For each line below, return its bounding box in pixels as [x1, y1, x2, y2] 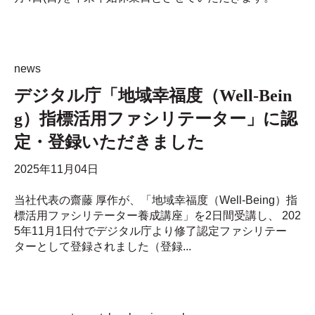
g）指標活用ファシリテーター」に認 [14, 109, 297, 128]
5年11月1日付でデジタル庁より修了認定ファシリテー [14, 225, 287, 238]
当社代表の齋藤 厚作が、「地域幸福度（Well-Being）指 [14, 194, 297, 207]
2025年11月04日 [14, 162, 98, 175]
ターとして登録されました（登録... [14, 240, 191, 253]
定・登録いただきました [14, 132, 205, 151]
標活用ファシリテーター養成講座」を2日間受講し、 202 [14, 210, 301, 222]
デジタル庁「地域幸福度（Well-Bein [14, 86, 292, 105]
